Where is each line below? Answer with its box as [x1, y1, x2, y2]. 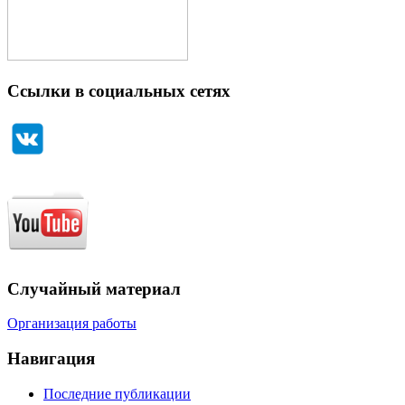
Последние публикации [43, 385, 191, 401]
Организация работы [7, 316, 137, 332]
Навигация [7, 349, 95, 369]
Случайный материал [7, 278, 181, 298]
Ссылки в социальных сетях [7, 81, 231, 101]
